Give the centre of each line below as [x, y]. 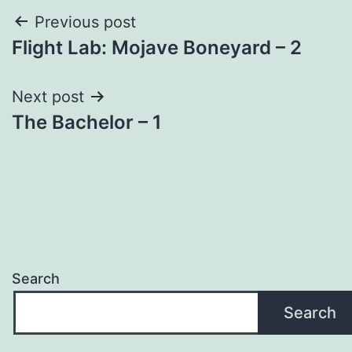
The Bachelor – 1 [87, 122]
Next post [48, 96]
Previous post [85, 22]
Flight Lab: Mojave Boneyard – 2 [157, 47]
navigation [80, 62]
